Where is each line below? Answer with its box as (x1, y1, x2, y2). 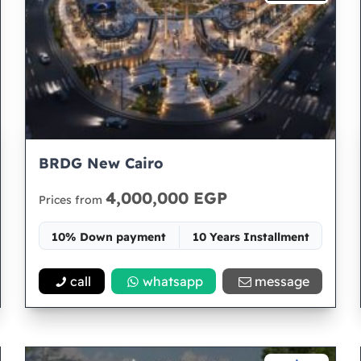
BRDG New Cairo (38, 154, 164, 172)
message (254, 273, 309, 289)
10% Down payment (52, 230, 167, 244)
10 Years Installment (192, 230, 309, 244)
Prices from (38, 193, 106, 207)
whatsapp (142, 273, 203, 289)
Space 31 (156, 259, 206, 273)
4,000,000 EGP (105, 188, 227, 208)
